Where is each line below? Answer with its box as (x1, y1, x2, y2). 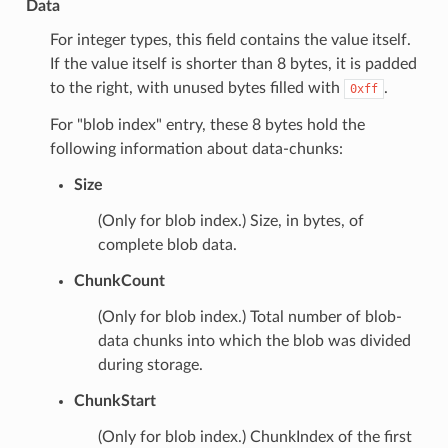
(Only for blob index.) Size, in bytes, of (97, 212, 364, 229)
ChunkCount (73, 272, 165, 289)
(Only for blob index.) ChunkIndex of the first (97, 428, 412, 445)
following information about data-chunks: (49, 140, 343, 157)
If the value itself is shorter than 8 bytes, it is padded (49, 55, 417, 72)
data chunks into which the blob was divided (97, 332, 411, 349)
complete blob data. (97, 236, 237, 253)
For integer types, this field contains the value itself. (49, 31, 411, 48)
